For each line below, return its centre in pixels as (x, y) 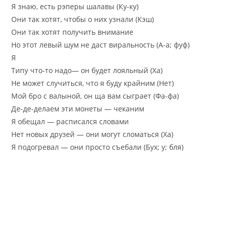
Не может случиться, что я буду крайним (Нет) (93, 83)
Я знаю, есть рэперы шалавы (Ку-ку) (75, 6)
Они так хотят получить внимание (73, 32)
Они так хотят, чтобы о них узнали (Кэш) (83, 19)
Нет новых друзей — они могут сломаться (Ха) (93, 134)
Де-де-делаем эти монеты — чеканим (78, 108)
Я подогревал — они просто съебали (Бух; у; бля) (98, 147)
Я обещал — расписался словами (70, 121)
